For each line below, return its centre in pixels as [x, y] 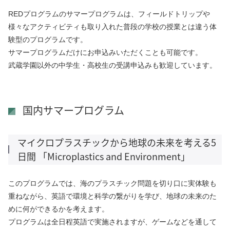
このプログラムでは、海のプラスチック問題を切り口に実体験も [112, 183]
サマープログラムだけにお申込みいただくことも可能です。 [105, 52]
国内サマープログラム [73, 110]
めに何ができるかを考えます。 [59, 209]
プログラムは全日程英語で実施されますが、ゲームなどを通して [112, 222]
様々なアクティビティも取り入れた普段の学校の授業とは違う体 [112, 26]
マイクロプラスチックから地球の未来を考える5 [117, 142]
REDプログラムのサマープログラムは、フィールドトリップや [109, 14]
